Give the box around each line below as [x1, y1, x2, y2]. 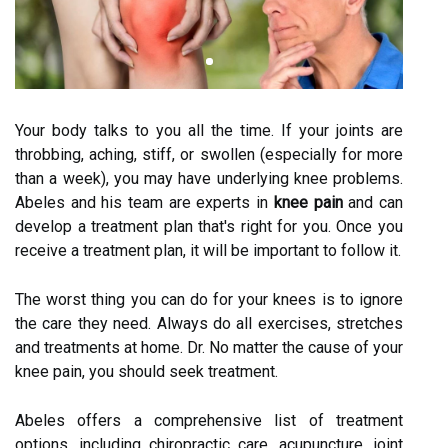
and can [342, 192, 404, 212]
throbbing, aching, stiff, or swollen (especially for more [15, 144, 403, 164]
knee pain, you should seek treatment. [15, 361, 278, 381]
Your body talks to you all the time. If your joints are [15, 120, 403, 140]
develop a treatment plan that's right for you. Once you [15, 216, 403, 236]
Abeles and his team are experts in [15, 192, 274, 212]
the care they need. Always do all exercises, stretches [15, 313, 403, 333]
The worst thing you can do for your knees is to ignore [15, 289, 403, 309]
